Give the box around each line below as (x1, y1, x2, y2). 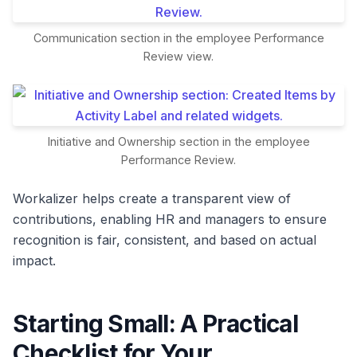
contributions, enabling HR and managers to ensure (13, 211, 327, 228)
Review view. (143, 49, 214, 64)
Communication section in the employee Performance (33, 31, 324, 45)
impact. (13, 253, 56, 269)
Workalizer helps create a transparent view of (13, 190, 291, 207)
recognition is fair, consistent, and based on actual (13, 232, 316, 249)
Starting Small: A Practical (13, 309, 298, 339)
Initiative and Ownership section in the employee (47, 135, 310, 149)
